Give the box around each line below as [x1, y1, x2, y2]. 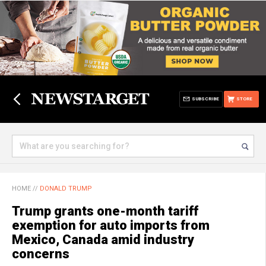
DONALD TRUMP [40, 185, 92, 192]
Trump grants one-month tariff [12, 204, 198, 218]
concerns [12, 246, 69, 261]
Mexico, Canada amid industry [12, 232, 194, 247]
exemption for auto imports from [12, 218, 210, 233]
